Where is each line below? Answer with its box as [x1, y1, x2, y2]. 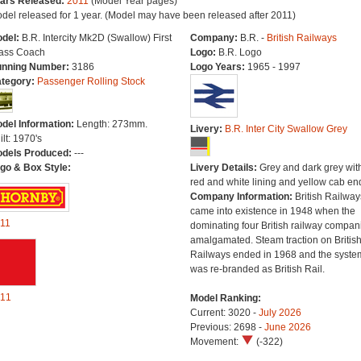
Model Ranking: [189, 293, 261, 304]
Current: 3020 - [189, 307, 259, 318]
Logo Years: [189, 61, 247, 73]
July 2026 [258, 307, 301, 318]
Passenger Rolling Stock [36, 76, 145, 87]
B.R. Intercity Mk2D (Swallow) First [21, 32, 172, 44]
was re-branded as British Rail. [189, 263, 325, 275]
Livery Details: [189, 162, 259, 173]
